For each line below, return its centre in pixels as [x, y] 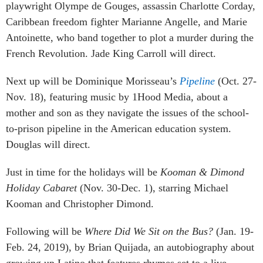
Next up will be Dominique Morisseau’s [93, 81]
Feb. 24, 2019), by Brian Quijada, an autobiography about [130, 247]
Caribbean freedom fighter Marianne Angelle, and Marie [127, 21]
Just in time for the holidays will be [83, 172]
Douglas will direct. [48, 144]
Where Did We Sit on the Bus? [150, 231]
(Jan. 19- [235, 231]
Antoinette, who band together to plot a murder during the [130, 37]
